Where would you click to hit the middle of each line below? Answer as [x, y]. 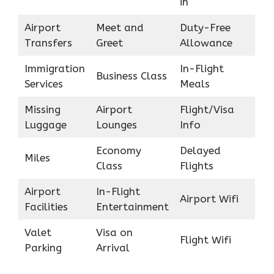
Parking [43, 247]
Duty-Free [205, 27]
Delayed [200, 150]
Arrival [113, 247]
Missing [42, 109]
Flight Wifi [205, 239]
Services [43, 83]
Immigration [54, 68]
